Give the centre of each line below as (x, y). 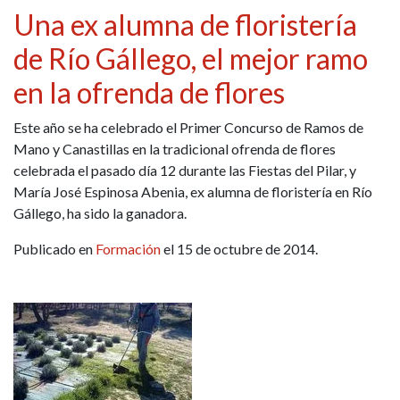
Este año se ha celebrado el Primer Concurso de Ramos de (188, 128)
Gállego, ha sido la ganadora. (100, 213)
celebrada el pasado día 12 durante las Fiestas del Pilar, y (185, 171)
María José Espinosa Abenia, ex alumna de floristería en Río (193, 192)
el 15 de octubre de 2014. (239, 249)
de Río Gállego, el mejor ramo (191, 59)
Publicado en (54, 249)
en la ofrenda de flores (149, 93)
